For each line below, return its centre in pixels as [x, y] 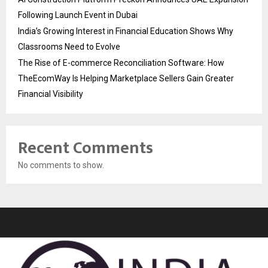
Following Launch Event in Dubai [78, 15]
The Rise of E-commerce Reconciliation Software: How [121, 63]
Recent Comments [86, 148]
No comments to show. [61, 165]
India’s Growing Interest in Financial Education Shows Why [126, 31]
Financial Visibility [51, 94]
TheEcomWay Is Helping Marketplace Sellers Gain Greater [126, 78]
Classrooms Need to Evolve [69, 46]
